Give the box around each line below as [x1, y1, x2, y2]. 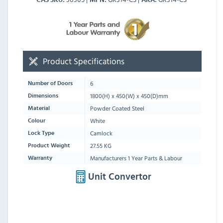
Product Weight [28, 142, 70, 148]
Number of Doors [28, 80, 73, 86]
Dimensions [28, 92, 58, 99]
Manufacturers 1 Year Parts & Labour [90, 153, 182, 162]
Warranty [28, 154, 52, 161]
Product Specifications [43, 54, 124, 67]
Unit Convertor [88, 172, 151, 182]
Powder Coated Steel [90, 103, 144, 112]
